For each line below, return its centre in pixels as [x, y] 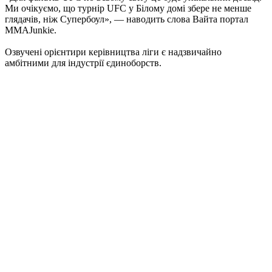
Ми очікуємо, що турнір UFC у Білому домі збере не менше [128, 8]
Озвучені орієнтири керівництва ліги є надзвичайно [113, 52]
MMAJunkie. [31, 30]
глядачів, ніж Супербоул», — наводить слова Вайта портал [127, 19]
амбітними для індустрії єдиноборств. [83, 63]
